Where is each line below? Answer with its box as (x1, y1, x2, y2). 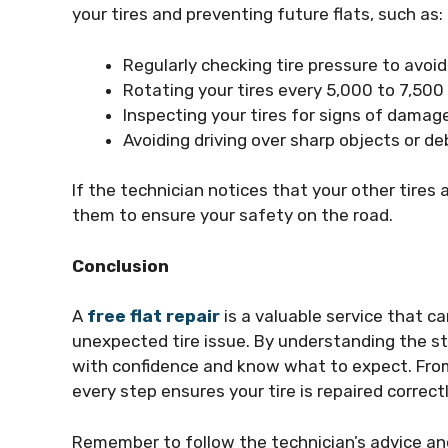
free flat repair (87, 306, 220, 327)
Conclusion (72, 255, 169, 276)
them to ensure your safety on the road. (72, 205, 393, 226)
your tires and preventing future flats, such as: (72, 4, 443, 25)
